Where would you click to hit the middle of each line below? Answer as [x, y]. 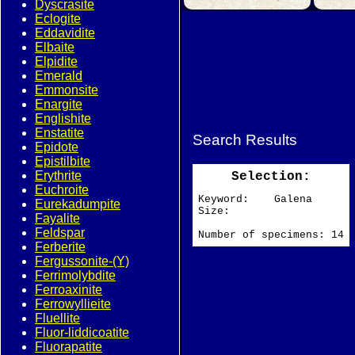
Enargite [59, 104]
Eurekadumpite [78, 204]
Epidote [57, 147]
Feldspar [60, 233]
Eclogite [58, 19]
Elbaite [55, 47]
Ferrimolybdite [75, 275]
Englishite [63, 118]
